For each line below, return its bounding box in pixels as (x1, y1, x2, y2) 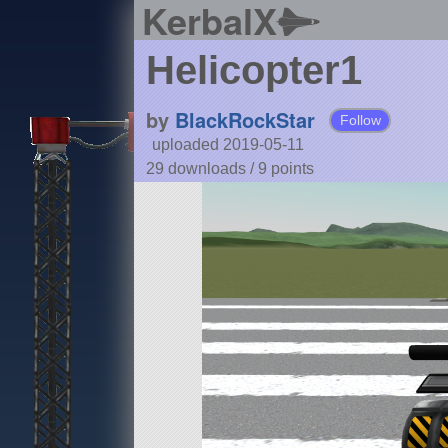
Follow (339, 112, 381, 129)
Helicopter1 (145, 48, 362, 93)
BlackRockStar (174, 105, 315, 135)
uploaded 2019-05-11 (151, 136, 304, 154)
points (270, 160, 314, 178)
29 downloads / (145, 160, 258, 178)
